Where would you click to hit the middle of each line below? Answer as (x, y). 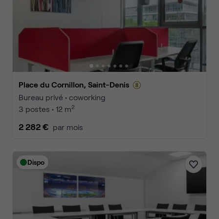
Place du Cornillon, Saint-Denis (76, 84)
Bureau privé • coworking (62, 97)
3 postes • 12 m (45, 109)
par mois (68, 127)
